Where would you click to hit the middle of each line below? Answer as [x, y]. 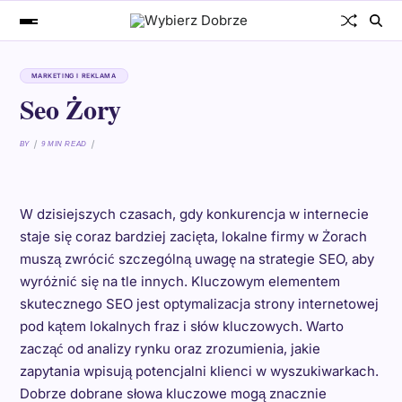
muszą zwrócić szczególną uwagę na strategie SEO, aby [197, 259]
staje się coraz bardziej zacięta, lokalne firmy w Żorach [193, 236]
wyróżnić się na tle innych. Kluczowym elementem [179, 281]
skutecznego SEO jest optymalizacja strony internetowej [199, 304]
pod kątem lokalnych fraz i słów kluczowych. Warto [181, 326]
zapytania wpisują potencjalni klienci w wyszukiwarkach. [199, 371]
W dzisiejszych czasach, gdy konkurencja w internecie [194, 214]
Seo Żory [70, 109]
